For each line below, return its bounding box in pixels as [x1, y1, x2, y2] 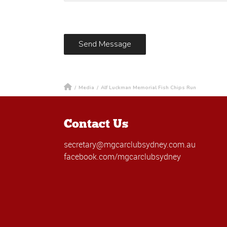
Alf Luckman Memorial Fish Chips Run [101, 84, 197, 91]
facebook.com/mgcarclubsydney [64, 150, 181, 162]
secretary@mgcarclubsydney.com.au [64, 138, 196, 150]
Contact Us [64, 116, 129, 131]
